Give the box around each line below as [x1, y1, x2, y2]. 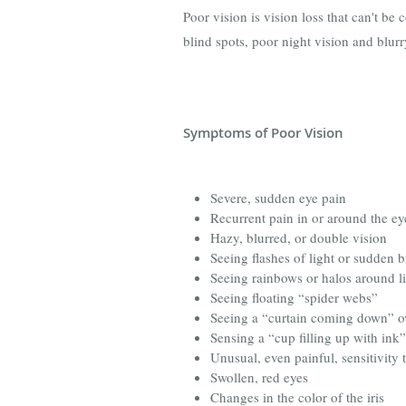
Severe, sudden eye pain [210, 188, 346, 207]
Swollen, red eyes [210, 367, 308, 386]
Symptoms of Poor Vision [183, 122, 343, 142]
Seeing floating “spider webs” [210, 287, 378, 306]
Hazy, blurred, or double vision [210, 227, 387, 246]
